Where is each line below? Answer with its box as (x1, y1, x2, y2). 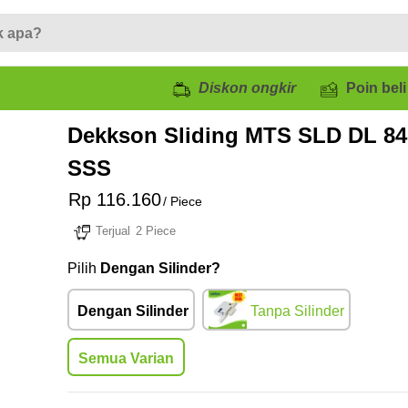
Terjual (96, 224, 134, 238)
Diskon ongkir (199, 80, 296, 96)
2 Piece (136, 224, 176, 238)
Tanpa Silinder (250, 303, 344, 319)
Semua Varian (78, 351, 174, 366)
